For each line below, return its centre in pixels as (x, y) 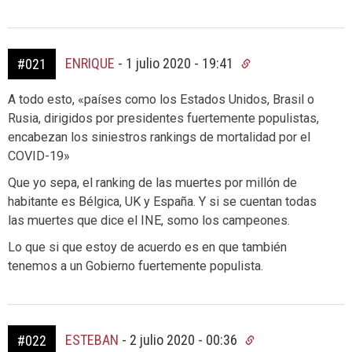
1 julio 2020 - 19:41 (181, 63)
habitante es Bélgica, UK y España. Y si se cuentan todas (162, 201)
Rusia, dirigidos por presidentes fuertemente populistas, (163, 118)
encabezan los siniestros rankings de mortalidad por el (159, 137)
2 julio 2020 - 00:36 (185, 339)
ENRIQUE (90, 63)
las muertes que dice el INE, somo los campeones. (149, 220)
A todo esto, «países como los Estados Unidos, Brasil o (161, 99)
